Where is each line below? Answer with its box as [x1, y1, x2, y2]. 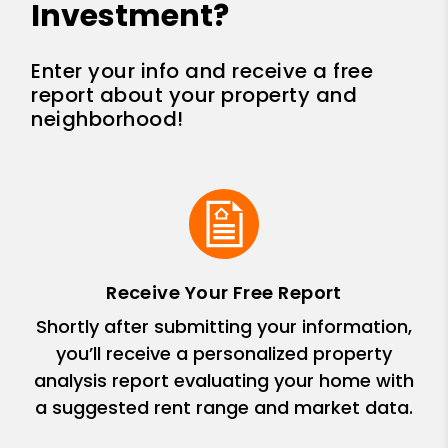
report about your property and [31, 80, 358, 109]
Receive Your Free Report [106, 279, 342, 305]
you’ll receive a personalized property [56, 340, 392, 366]
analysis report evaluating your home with [34, 367, 414, 393]
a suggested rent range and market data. [35, 394, 413, 420]
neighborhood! [31, 104, 184, 133]
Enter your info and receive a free [31, 56, 374, 85]
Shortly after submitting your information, [36, 313, 412, 339]
